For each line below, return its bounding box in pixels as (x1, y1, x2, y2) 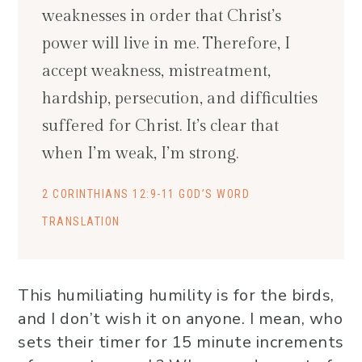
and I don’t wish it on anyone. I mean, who (18, 308, 343, 330)
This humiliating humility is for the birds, (18, 284, 335, 307)
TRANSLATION (42, 215, 120, 229)
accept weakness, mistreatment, (42, 61, 271, 82)
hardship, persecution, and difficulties (42, 89, 318, 109)
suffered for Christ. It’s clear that (42, 116, 279, 137)
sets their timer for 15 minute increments (18, 331, 344, 354)
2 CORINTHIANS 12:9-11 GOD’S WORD (42, 187, 250, 201)
